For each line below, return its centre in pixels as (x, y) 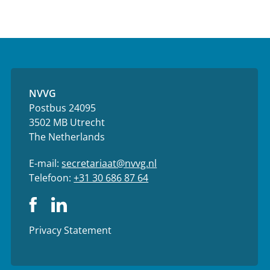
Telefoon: (52, 178)
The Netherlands (67, 137)
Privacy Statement (71, 231)
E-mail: (46, 164)
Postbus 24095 (63, 108)
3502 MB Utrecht (67, 123)
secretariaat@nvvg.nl (109, 164)
